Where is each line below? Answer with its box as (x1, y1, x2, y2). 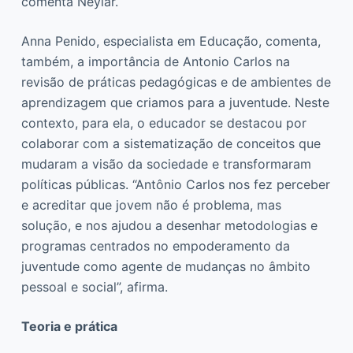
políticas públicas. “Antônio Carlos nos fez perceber (20, 176, 330, 192)
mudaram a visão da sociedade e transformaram (20, 155, 311, 172)
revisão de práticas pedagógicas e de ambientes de (20, 73, 331, 90)
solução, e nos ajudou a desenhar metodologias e (20, 217, 318, 233)
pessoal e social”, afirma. (20, 278, 168, 295)
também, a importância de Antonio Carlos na (20, 53, 290, 69)
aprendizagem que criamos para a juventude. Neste (20, 94, 329, 110)
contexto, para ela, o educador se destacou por (20, 114, 307, 131)
